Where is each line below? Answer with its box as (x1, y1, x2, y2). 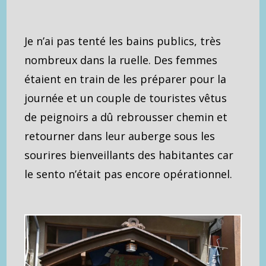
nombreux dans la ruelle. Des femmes (24, 52, 218, 67)
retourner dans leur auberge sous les (24, 128, 216, 143)
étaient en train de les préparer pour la (24, 71, 227, 86)
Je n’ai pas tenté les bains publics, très (24, 33, 221, 48)
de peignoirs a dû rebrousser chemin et (24, 109, 228, 124)
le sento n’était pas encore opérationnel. (24, 166, 233, 181)
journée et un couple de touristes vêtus (24, 90, 227, 105)
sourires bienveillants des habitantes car (24, 147, 234, 162)
